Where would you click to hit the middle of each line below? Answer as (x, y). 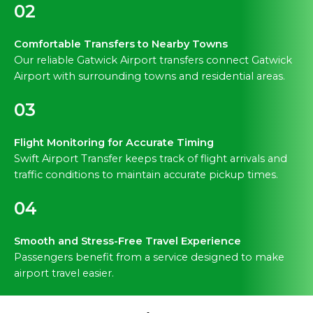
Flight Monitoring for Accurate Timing (114, 143)
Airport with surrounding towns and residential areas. (150, 77)
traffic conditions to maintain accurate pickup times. (146, 175)
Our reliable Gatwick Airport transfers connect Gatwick (153, 60)
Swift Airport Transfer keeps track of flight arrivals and (151, 159)
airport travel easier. (64, 274)
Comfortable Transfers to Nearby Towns (121, 44)
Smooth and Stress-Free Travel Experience (128, 241)
